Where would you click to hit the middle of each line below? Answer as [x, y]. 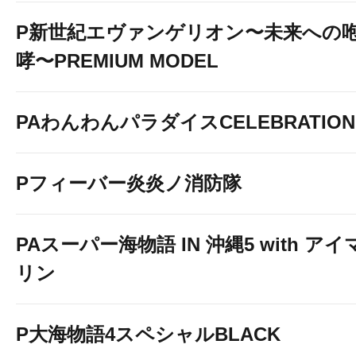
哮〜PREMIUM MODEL [117, 61]
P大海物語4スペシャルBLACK [148, 334]
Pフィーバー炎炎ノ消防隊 [129, 183]
